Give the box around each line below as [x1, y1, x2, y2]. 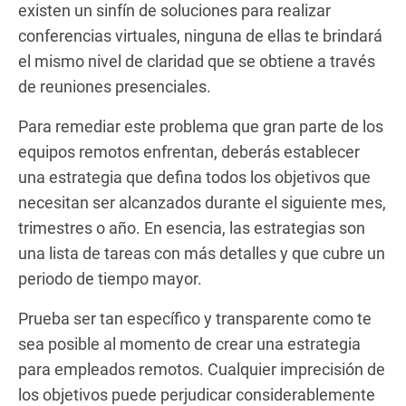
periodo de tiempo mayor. [18, 268, 202, 288]
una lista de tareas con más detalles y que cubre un [18, 243, 385, 263]
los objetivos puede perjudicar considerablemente [18, 384, 375, 404]
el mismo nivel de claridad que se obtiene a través [18, 51, 375, 71]
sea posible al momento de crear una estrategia [18, 333, 361, 353]
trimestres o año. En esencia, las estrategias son [18, 217, 365, 237]
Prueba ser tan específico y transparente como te [18, 308, 372, 328]
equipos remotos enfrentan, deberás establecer [18, 141, 360, 161]
